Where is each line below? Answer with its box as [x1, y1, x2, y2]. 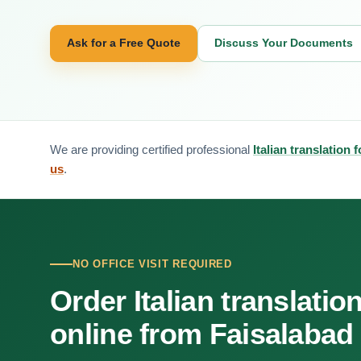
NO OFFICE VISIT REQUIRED [73, 258, 232, 270]
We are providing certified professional [50, 142, 253, 156]
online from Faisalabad [50, 317, 354, 351]
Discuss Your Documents [214, 36, 353, 49]
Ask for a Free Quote [67, 36, 180, 49]
